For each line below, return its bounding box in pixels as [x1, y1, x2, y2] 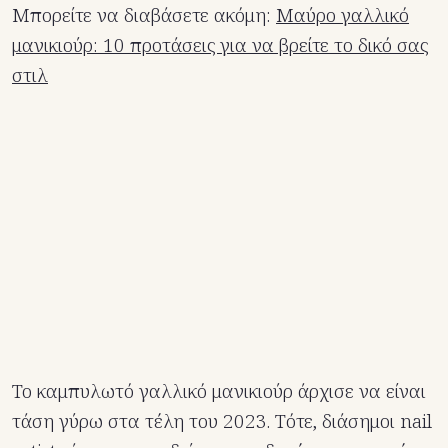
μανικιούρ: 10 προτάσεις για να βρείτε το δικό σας [12, 32, 428, 59]
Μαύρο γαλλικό [276, 2, 409, 29]
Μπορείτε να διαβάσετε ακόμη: [12, 2, 276, 29]
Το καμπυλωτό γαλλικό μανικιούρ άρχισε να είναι [12, 378, 426, 405]
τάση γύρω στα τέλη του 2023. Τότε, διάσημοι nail [12, 408, 432, 435]
